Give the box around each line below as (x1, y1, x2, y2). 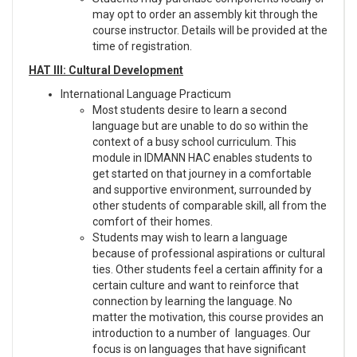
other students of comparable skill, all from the (92, 198, 327, 212)
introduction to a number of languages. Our (92, 326, 311, 339)
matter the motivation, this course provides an (92, 310, 324, 324)
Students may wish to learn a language (92, 230, 288, 244)
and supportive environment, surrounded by (92, 182, 312, 196)
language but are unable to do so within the (92, 119, 308, 132)
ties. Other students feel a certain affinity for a (92, 262, 323, 276)
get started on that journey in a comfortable (92, 167, 312, 180)
